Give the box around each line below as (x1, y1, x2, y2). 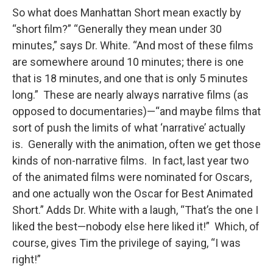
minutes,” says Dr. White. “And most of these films (12, 39, 253, 52)
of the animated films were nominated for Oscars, (12, 171, 252, 184)
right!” (12, 253, 41, 266)
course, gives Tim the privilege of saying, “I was (12, 236, 241, 250)
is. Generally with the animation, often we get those (12, 138, 261, 151)
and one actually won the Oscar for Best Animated (12, 187, 253, 200)
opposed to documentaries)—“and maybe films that (12, 105, 261, 118)
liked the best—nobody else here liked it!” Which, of (12, 220, 260, 233)
